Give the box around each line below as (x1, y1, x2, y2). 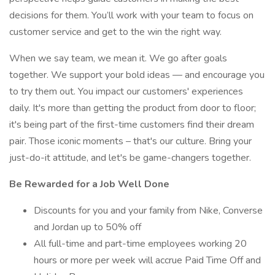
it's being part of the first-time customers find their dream (9, 118, 254, 131)
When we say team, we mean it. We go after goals (9, 52, 227, 65)
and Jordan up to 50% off (34, 220, 144, 234)
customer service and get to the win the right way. (9, 25, 222, 39)
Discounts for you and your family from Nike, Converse (34, 204, 263, 217)
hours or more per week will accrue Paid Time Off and (34, 254, 261, 267)
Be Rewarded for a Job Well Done (9, 177, 172, 191)
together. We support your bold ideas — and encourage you (9, 68, 265, 82)
